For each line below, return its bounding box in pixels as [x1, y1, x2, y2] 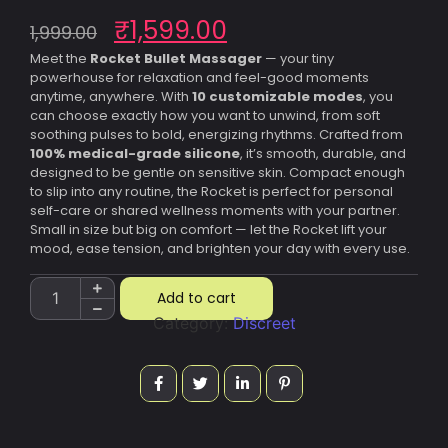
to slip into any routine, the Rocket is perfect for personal [30, 181, 393, 201]
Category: [152, 312, 233, 333]
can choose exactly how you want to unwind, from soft [30, 105, 380, 125]
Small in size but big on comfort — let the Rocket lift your [30, 219, 387, 239]
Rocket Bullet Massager [90, 48, 262, 68]
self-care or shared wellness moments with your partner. [30, 200, 400, 220]
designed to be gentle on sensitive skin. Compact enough [30, 162, 405, 182]
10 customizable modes [192, 86, 363, 106]
